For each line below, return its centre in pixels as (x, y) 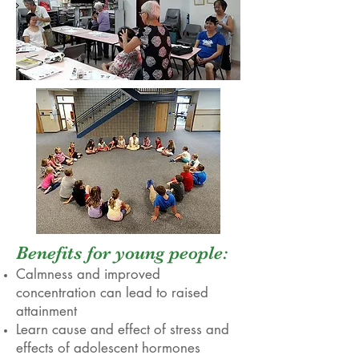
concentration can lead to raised (112, 292)
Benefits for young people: (122, 253)
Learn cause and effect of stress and (123, 329)
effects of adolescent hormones (108, 348)
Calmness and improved (88, 274)
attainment (46, 311)
